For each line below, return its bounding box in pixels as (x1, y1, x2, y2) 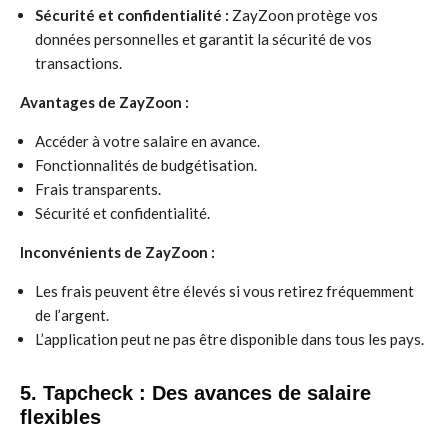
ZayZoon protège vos (229, 6, 378, 24)
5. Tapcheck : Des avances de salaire (20, 382, 371, 404)
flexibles (20, 406, 101, 428)
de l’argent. (35, 306, 109, 324)
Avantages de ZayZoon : (20, 93, 189, 111)
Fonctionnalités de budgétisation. (35, 156, 257, 174)
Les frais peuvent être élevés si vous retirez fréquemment (35, 282, 414, 300)
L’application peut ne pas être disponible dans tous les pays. (35, 330, 424, 348)
